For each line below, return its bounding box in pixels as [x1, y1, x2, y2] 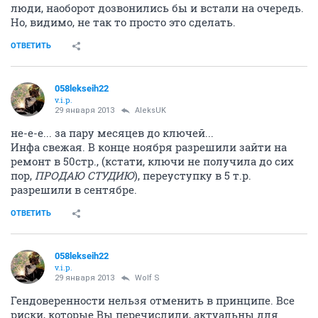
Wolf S [135, 273, 160, 283]
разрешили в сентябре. [11, 182, 137, 197]
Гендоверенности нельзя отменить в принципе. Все [11, 293, 295, 307]
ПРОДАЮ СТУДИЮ [35, 168, 134, 182]
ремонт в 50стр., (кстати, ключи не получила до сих [11, 154, 294, 168]
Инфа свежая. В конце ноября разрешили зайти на [11, 140, 287, 154]
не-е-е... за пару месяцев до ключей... [11, 126, 214, 140]
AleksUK [135, 106, 166, 115]
